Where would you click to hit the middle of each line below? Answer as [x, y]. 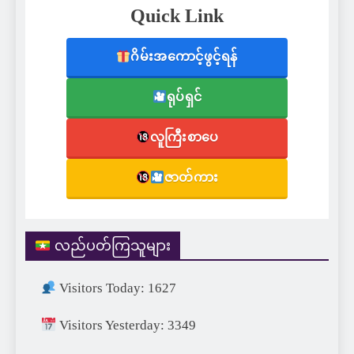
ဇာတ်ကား [191, 178]
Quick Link [177, 16]
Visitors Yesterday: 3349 [126, 326]
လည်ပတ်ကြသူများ [111, 246]
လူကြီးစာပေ [184, 137]
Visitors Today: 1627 [117, 288]
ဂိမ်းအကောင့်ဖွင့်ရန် [184, 57]
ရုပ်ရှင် [184, 97]
